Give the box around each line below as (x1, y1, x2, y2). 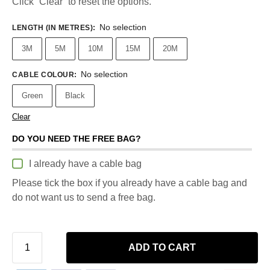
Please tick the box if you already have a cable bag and (12, 178, 247, 189)
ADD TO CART (128, 242, 196, 253)
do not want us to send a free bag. (12, 192, 155, 203)
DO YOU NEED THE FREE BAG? (12, 133, 141, 143)
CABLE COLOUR (12, 70, 74, 79)
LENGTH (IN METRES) (12, 23, 93, 32)
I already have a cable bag (28, 158, 142, 169)
